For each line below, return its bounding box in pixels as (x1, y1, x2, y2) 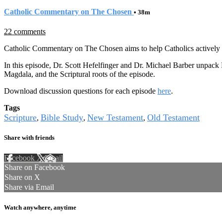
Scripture (4, 112, 37, 123)
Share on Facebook (4, 163, 65, 172)
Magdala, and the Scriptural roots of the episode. (4, 70, 155, 79)
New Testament (87, 112, 143, 123)
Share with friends (4, 134, 55, 142)
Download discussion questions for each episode (4, 87, 158, 96)
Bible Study (41, 112, 83, 123)
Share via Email (4, 183, 54, 192)
